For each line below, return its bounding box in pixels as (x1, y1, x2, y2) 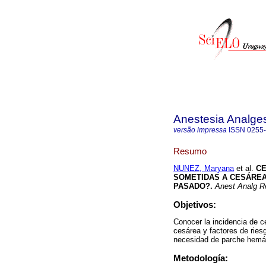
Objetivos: (173, 199, 216, 210)
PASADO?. (173, 182, 213, 191)
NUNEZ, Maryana (173, 164, 234, 173)
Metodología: (173, 253, 228, 264)
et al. (234, 164, 254, 173)
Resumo (173, 145, 207, 156)
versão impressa (173, 126, 227, 134)
